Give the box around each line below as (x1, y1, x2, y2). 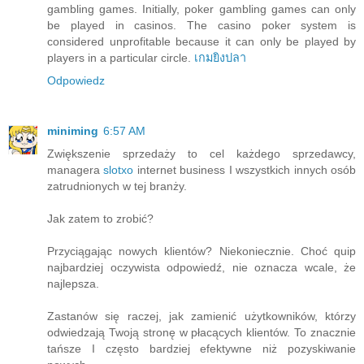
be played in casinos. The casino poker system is (47, 19, 356, 32)
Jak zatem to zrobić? (47, 212, 154, 226)
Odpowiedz (47, 74, 105, 88)
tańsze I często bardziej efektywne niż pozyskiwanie (47, 342, 356, 356)
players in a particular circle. (47, 51, 194, 65)
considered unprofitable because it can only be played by (47, 35, 356, 49)
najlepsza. (47, 277, 99, 291)
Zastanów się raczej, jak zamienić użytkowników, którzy (47, 310, 356, 323)
